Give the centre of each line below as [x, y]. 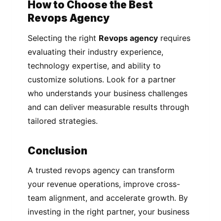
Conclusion [57, 150]
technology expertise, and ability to [94, 65]
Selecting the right [63, 38]
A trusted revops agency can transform [101, 170]
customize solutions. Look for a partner [102, 79]
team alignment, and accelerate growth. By [108, 198]
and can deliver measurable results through [108, 107]
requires [174, 38]
